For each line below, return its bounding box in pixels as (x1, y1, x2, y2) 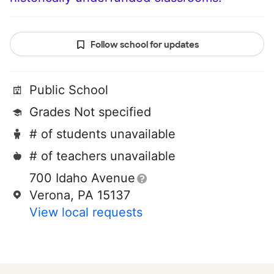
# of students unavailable (29, 127, 176, 142)
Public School (29, 83, 108, 98)
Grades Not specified (29, 105, 151, 120)
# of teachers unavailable (29, 149, 176, 164)
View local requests (29, 205, 143, 220)
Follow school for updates (90, 39, 199, 51)
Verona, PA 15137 (29, 188, 130, 203)
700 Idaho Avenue (29, 171, 135, 186)
